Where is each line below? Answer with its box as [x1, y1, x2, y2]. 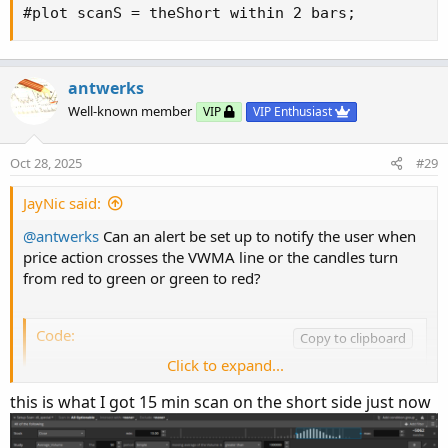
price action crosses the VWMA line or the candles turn [23, 247, 398, 268]
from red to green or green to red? [23, 268, 261, 289]
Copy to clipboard [300, 328, 406, 347]
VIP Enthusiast [253, 103, 335, 121]
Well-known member [68, 102, 192, 121]
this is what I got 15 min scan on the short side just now [10, 391, 431, 414]
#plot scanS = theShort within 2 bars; [23, 4, 356, 23]
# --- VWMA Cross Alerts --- [36, 364, 279, 383]
